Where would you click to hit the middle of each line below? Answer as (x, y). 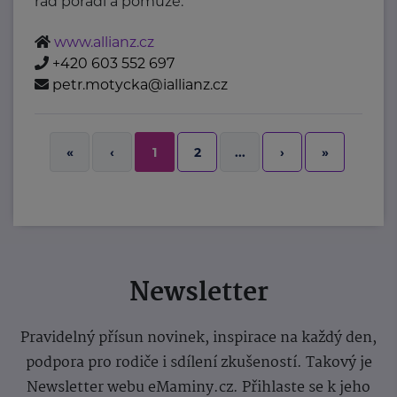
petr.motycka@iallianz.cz (140, 85)
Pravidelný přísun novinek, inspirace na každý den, (198, 339)
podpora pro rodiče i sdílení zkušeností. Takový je (198, 363)
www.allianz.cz (105, 43)
